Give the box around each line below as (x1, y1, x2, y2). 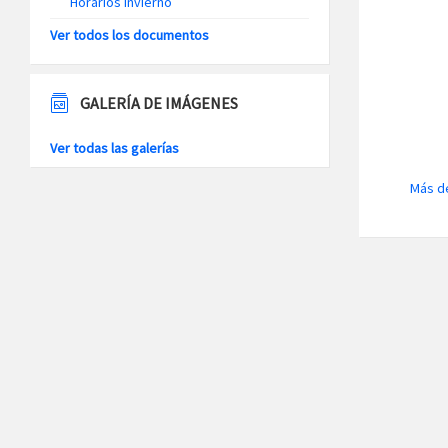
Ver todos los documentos (50, 26, 209, 44)
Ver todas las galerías (50, 139, 179, 157)
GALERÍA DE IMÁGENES (80, 93, 238, 113)
